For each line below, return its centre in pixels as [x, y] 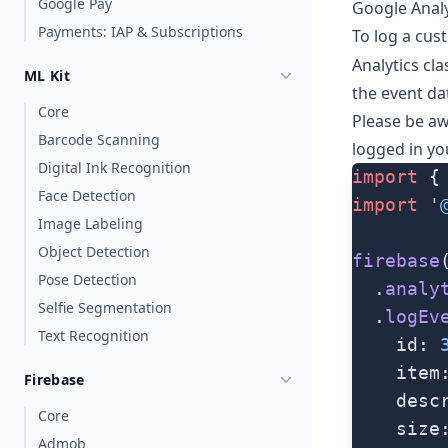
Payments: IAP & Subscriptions [140, 31]
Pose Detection [87, 279]
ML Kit [47, 75]
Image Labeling [90, 223]
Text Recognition [93, 335]
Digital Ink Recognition [114, 167]
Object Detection [94, 251]
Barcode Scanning [99, 139]
